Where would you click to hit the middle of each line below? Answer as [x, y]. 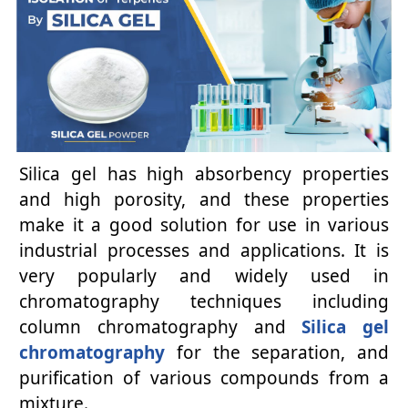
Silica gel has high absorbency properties [204, 174]
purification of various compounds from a [204, 378]
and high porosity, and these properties [204, 200]
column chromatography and [161, 327]
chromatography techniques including [204, 302]
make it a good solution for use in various [204, 225]
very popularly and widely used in [204, 276]
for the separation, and [277, 353]
